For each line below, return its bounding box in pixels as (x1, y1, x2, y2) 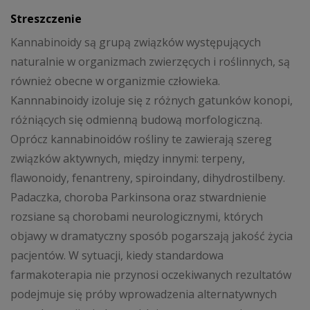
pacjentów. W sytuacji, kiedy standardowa (10, 247, 224, 263)
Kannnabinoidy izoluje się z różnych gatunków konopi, (10, 92, 293, 108)
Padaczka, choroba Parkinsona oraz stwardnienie (10, 189, 266, 205)
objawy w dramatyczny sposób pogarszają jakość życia (10, 228, 293, 244)
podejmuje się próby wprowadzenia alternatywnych (10, 286, 277, 302)
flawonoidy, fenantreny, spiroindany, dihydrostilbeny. (10, 170, 285, 185)
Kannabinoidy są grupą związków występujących (10, 34, 261, 50)
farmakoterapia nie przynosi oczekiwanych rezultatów (10, 266, 291, 282)
